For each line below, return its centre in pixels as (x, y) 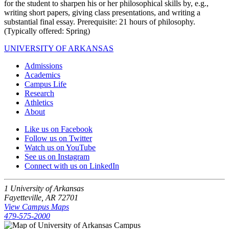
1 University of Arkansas (44, 189)
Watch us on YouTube (60, 148)
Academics (42, 75)
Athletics (39, 103)
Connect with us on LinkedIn (72, 166)
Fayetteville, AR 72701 (41, 198)
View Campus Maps (37, 207)
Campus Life (45, 84)
